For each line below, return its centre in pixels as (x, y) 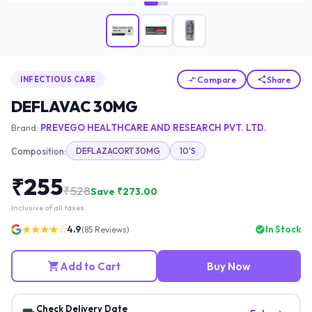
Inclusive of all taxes (48, 208)
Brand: (26, 128)
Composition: (39, 151)
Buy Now (229, 266)
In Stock (283, 229)
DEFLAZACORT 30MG (118, 151)
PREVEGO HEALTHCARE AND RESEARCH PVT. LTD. (154, 128)
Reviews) (111, 229)
